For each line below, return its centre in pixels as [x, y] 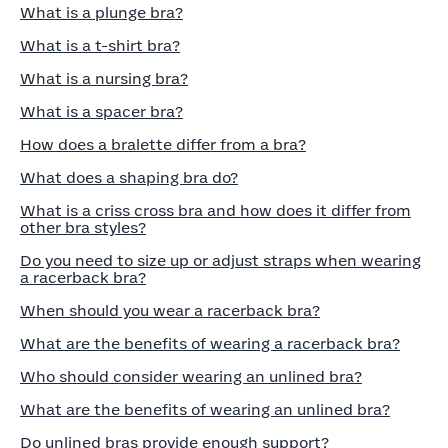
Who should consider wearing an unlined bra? [191, 377]
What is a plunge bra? [101, 13]
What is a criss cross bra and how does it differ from [215, 211]
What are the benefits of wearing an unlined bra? [205, 410]
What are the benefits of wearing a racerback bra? [210, 344]
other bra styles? [83, 228]
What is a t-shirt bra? [100, 46]
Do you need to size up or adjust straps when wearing [220, 261]
